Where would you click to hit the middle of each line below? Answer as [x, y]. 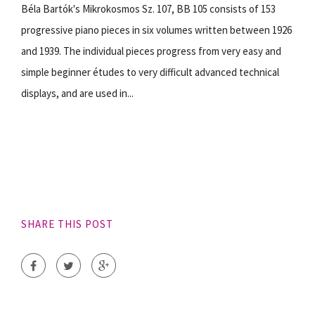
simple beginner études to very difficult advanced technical [150, 72]
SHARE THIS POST [67, 224]
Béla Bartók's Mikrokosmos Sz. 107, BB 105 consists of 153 [148, 8]
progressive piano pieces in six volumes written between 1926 [156, 30]
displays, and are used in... [77, 93]
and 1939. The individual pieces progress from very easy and [151, 51]
